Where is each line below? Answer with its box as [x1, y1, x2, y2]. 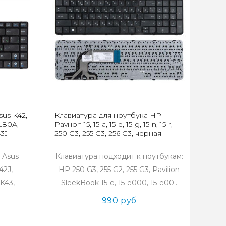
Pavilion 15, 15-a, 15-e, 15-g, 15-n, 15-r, [54, 120, 173, 129]
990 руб [101, 196, 137, 205]
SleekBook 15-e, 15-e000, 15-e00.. [61, 178, 178, 187]
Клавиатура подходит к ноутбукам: [55, 152, 183, 161]
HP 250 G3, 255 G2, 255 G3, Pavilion [59, 165, 180, 174]
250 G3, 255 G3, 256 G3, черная [54, 129, 162, 138]
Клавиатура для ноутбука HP [54, 110, 162, 120]
